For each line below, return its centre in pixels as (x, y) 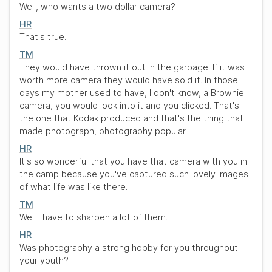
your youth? (44, 260)
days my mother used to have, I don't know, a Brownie (132, 93)
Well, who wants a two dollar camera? (97, 6)
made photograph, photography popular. (103, 131)
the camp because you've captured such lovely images (134, 174)
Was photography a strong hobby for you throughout (129, 247)
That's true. (43, 37)
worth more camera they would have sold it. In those (129, 80)
